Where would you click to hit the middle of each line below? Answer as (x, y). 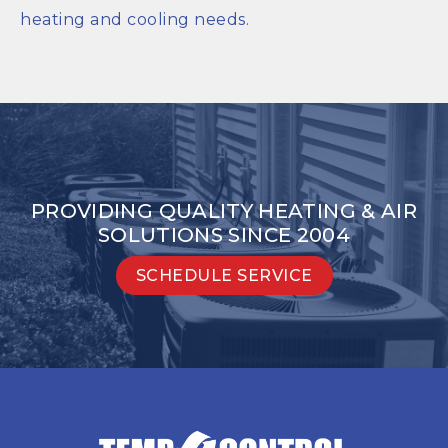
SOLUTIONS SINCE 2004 (224, 235)
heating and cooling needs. (134, 19)
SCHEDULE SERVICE (224, 275)
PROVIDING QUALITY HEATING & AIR (224, 211)
